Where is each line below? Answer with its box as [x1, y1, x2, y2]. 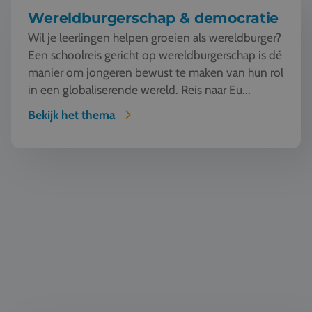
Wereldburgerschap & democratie [28, 8, 279, 26]
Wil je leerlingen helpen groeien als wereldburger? [28, 29, 281, 45]
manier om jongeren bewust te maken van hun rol [28, 64, 283, 79]
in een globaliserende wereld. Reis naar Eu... [28, 81, 251, 97]
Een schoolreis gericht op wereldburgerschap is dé [28, 47, 282, 62]
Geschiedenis [10, 165, 72, 179]
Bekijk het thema [28, 107, 116, 123]
